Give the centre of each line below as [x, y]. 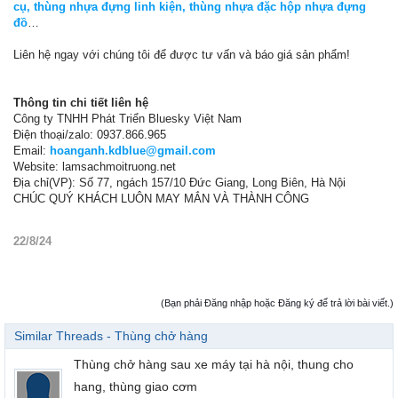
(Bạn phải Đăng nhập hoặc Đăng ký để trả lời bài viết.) [277, 303]
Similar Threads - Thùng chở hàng [111, 336]
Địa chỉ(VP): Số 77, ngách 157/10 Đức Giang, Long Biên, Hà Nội [179, 183]
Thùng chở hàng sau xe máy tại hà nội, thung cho [214, 365]
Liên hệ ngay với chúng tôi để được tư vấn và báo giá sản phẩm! [182, 55]
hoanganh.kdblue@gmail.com [133, 151]
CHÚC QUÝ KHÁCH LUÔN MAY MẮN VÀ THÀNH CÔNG [161, 199]
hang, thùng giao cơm [135, 387]
